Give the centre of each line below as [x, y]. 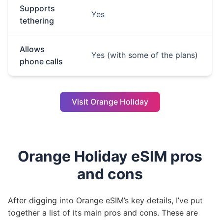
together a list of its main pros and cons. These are [103, 213]
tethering [37, 21]
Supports [37, 8]
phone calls [41, 61]
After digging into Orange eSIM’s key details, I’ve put [105, 200]
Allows [32, 49]
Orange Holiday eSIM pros [110, 156]
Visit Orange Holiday [110, 102]
